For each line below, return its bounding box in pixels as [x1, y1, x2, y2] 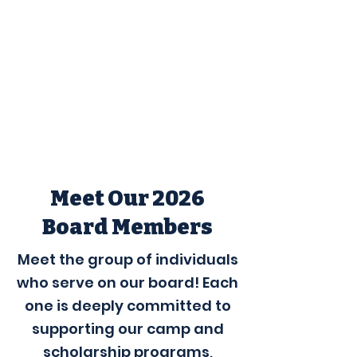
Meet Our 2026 [50, 186, 205, 211]
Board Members [42, 214, 213, 240]
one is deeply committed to [24, 296, 231, 316]
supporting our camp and [31, 319, 224, 339]
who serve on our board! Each [17, 273, 238, 292]
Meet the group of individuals [17, 249, 238, 269]
